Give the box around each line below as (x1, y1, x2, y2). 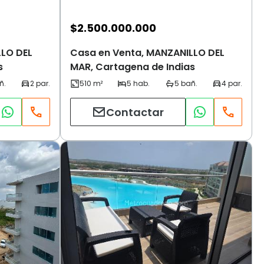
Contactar (106, 104, 164, 120)
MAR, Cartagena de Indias (70, 60, 195, 74)
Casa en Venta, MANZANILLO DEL (70, 46, 225, 60)
